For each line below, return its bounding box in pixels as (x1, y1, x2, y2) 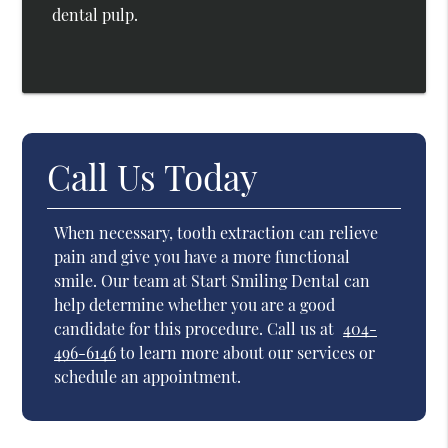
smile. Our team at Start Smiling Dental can (54, 270, 371, 292)
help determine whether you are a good (54, 294, 336, 316)
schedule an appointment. (54, 366, 242, 388)
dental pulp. (52, 4, 139, 26)
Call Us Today (47, 153, 259, 201)
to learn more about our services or (116, 342, 376, 364)
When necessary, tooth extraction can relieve (54, 222, 379, 244)
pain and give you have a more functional (54, 246, 351, 268)
